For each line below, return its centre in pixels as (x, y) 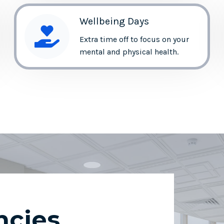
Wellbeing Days (114, 21)
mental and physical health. (129, 51)
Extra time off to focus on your (134, 39)
